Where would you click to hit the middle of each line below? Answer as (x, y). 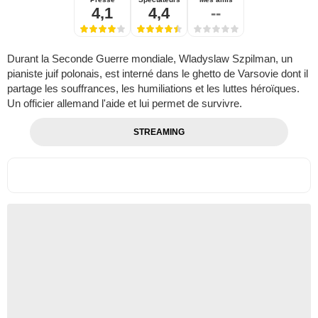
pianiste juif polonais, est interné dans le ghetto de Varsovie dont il (158, 73)
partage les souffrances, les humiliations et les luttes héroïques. (153, 88)
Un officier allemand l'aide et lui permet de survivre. (125, 103)
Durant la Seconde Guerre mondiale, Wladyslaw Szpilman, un (150, 58)
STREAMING (159, 132)
